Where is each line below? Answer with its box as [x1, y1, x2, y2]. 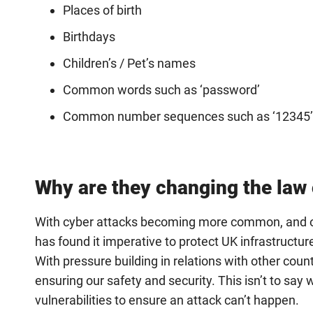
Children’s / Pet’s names [63, 56, 196, 71]
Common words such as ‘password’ [63, 82, 260, 97]
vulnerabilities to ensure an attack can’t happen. [35, 293, 299, 307]
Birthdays [63, 29, 115, 44]
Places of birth [63, 3, 142, 17]
